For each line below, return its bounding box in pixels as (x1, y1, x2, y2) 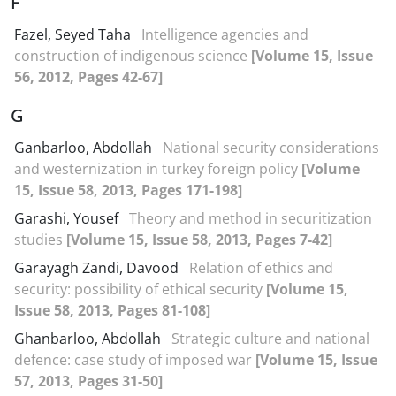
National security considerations (163, 138, 379, 157)
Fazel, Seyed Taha (14, 25, 134, 44)
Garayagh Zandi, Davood (14, 258, 182, 278)
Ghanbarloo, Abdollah (14, 329, 164, 348)
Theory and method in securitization (129, 209, 372, 228)
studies (14, 230, 66, 249)
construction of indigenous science (14, 46, 251, 65)
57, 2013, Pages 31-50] (14, 371, 163, 391)
